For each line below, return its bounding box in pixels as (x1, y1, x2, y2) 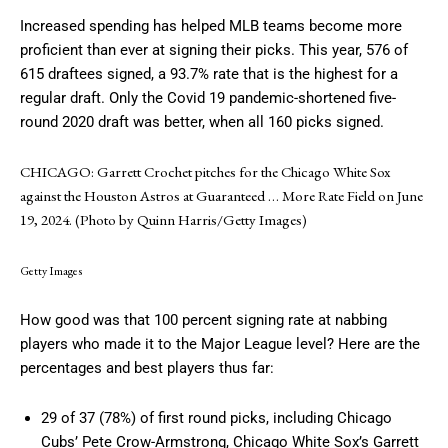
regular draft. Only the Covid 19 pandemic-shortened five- (20, 89, 396, 108)
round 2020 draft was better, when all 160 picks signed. (20, 113, 384, 132)
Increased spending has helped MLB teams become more (20, 17, 402, 36)
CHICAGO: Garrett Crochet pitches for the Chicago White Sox (20, 162, 390, 182)
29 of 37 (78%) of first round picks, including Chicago (41, 409, 392, 428)
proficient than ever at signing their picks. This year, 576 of (20, 41, 408, 60)
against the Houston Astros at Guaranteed (20, 186, 268, 206)
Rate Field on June (315, 186, 423, 206)
